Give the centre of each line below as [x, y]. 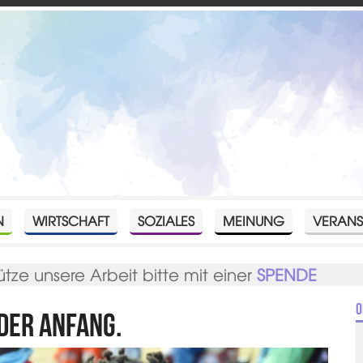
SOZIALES [167, 220]
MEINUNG [254, 220]
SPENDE [287, 274]
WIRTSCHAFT [71, 220]
